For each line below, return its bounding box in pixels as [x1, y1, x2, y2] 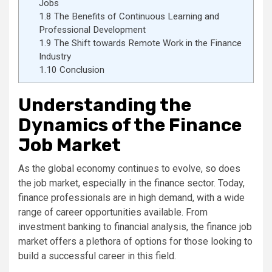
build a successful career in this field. [18, 250, 176, 262]
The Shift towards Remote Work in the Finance [51, 38, 242, 49]
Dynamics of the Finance [18, 114, 242, 136]
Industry [38, 51, 71, 63]
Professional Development [38, 24, 146, 36]
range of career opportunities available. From [18, 206, 208, 218]
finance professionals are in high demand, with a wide [18, 192, 245, 203]
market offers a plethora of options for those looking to [18, 236, 253, 247]
